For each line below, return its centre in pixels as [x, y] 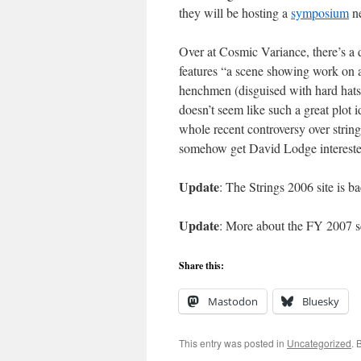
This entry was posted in [233, 343]
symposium [320, 12]
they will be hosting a [235, 12]
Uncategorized [319, 343]
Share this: [201, 266]
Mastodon [233, 301]
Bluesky [321, 301]
